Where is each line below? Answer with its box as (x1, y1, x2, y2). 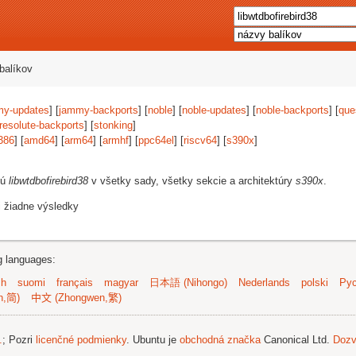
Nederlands (238, 277, 290, 288)
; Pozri (2, 334, 36, 346)
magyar (104, 277, 138, 288)
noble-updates (182, 104, 246, 116)
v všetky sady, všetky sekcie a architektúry (88, 175, 296, 187)
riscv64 (184, 134, 217, 146)
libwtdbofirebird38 (9, 175, 88, 187)
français (56, 277, 93, 288)
